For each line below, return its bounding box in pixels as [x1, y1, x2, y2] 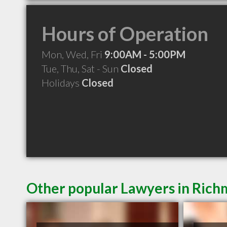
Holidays [42, 77, 82, 89]
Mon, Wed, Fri [42, 48, 104, 60]
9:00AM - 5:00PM [104, 48, 185, 60]
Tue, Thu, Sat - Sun [42, 62, 121, 74]
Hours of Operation [42, 22, 208, 45]
